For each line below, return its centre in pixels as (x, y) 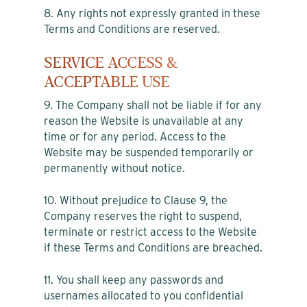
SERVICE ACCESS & (111, 63)
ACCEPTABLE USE (107, 82)
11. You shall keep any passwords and (134, 280)
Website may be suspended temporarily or (149, 152)
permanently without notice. (114, 168)
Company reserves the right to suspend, (143, 216)
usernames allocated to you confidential (144, 295)
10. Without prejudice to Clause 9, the (136, 200)
